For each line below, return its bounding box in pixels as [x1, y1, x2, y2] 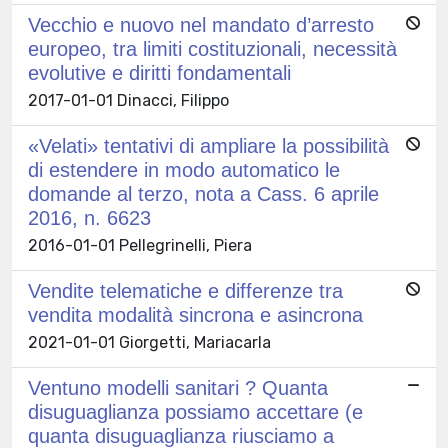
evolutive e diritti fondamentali [28, 61, 291, 84]
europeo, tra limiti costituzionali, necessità [28, 37, 397, 60]
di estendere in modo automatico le [28, 158, 340, 181]
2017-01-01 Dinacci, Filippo [28, 90, 229, 110]
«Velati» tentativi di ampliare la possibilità [28, 134, 389, 157]
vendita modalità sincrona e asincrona [28, 303, 363, 326]
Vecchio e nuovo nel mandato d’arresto [28, 13, 374, 36]
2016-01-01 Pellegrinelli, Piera [28, 235, 252, 255]
